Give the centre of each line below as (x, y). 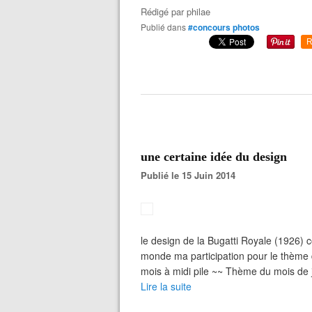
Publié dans (166, 27)
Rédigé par (164, 11)
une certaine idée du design (214, 157)
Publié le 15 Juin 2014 (191, 175)
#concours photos (224, 27)
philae (198, 11)
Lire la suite (166, 286)
